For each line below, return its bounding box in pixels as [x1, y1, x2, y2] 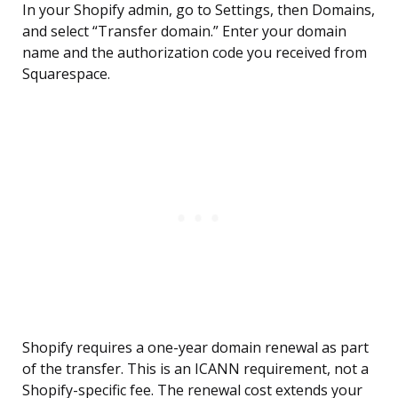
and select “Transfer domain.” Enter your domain [22, 21, 346, 42]
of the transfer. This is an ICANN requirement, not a [22, 359, 369, 379]
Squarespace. [22, 64, 110, 84]
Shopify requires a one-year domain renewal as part [22, 338, 369, 358]
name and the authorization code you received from [22, 43, 367, 63]
